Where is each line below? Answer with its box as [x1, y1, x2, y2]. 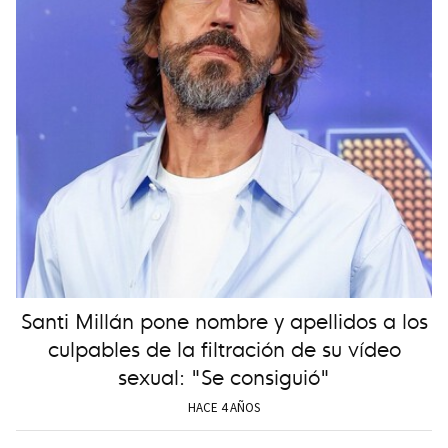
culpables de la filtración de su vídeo [47, 331, 401, 363]
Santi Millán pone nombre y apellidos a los [20, 303, 428, 335]
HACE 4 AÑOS [188, 398, 260, 416]
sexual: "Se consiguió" [118, 359, 330, 391]
